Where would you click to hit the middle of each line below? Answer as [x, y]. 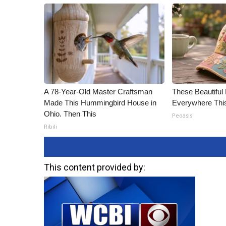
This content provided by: [95, 167]
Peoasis [182, 115]
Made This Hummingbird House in [100, 103]
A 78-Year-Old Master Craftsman [98, 92]
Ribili [50, 126]
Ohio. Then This [70, 114]
